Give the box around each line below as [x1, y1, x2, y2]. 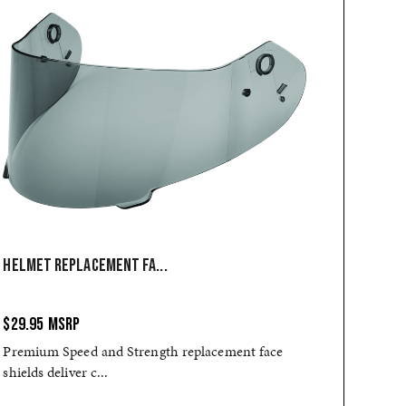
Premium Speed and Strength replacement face [3, 341, 284, 362]
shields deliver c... [3, 362, 109, 382]
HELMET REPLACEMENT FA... [3, 255, 168, 276]
